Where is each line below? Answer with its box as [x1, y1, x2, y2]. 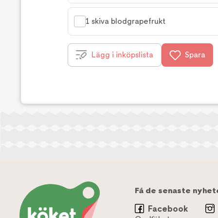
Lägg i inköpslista [91, 50, 153, 59]
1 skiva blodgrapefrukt [86, 17, 165, 26]
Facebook [148, 203, 188, 214]
